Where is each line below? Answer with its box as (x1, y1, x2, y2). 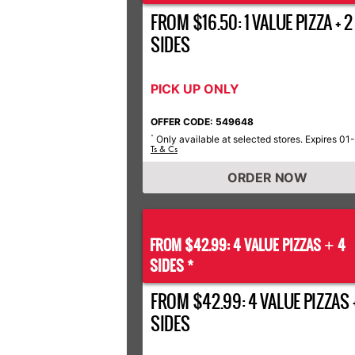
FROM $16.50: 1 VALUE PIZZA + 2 (151, 10, 353, 36)
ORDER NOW (227, 170, 307, 185)
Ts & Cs (151, 143, 177, 155)
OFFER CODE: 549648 (151, 116, 254, 128)
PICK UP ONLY (151, 81, 239, 97)
